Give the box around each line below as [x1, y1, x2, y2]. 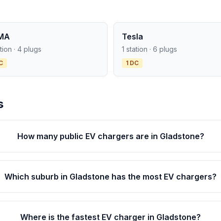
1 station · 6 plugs [122, 45, 177, 53]
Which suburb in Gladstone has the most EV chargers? [4, 172, 217, 182]
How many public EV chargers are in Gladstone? [17, 131, 204, 141]
